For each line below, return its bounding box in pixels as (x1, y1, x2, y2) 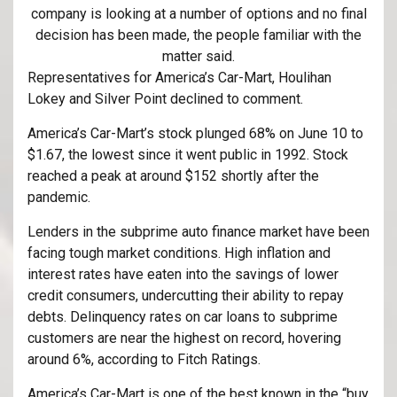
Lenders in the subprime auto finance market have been (27, 222, 370, 240)
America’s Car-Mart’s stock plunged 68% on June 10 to (27, 124, 363, 142)
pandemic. (27, 188, 90, 206)
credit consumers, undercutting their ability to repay (27, 286, 344, 304)
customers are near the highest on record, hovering (27, 329, 341, 346)
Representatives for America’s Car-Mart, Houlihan (27, 68, 331, 86)
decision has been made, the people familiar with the (35, 26, 362, 43)
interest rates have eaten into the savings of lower (27, 265, 339, 283)
